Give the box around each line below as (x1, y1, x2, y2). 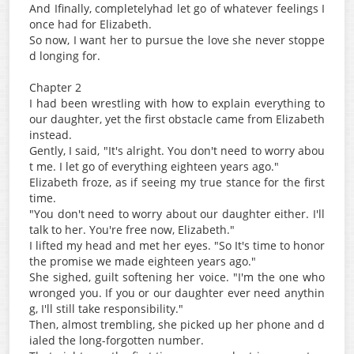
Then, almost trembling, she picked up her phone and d (29, 317, 325, 332)
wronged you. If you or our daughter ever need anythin (29, 285, 325, 300)
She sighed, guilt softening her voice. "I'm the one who (29, 269, 325, 284)
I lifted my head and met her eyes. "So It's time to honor (29, 238, 325, 253)
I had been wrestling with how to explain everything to (29, 96, 325, 111)
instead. (29, 127, 72, 142)
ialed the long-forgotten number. (29, 333, 204, 348)
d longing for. (29, 48, 100, 63)
